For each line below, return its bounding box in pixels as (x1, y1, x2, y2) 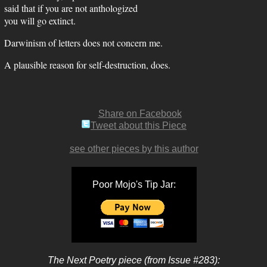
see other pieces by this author (69, 144, 198, 154)
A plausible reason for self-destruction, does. (4, 58, 170, 71)
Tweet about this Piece (91, 120, 187, 131)
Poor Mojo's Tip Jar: (92, 179, 176, 190)
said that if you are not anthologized (4, 2, 138, 14)
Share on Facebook (98, 108, 182, 119)
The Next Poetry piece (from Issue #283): (48, 255, 220, 265)
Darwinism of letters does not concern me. (4, 36, 163, 49)
